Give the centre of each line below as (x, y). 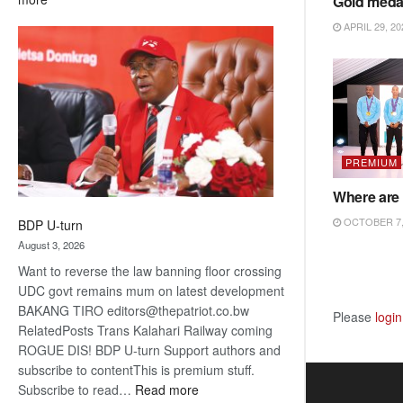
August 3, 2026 (51, 244)
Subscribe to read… (76, 389)
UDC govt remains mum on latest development (151, 290)
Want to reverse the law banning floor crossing (150, 270)
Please (354, 317)
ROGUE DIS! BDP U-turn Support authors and (149, 349)
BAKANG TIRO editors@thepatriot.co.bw (134, 310)
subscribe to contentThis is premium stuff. (136, 369)
